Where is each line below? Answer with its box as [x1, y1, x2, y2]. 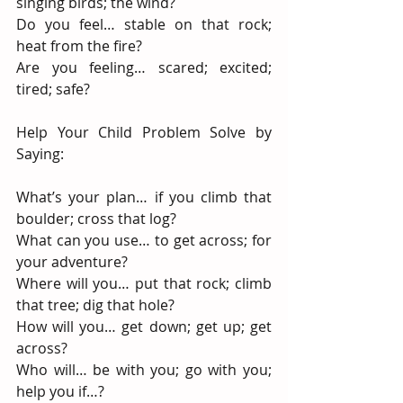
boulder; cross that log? [16, 209, 176, 228]
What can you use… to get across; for [16, 230, 272, 250]
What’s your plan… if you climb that [16, 187, 272, 207]
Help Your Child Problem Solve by [16, 122, 272, 142]
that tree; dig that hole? [16, 295, 175, 315]
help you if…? [16, 381, 104, 401]
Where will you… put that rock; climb [16, 273, 272, 293]
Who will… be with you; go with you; [16, 360, 272, 380]
